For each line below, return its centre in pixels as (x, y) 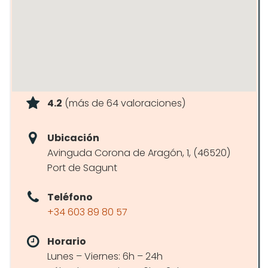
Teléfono (70, 197)
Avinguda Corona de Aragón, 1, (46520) (139, 153)
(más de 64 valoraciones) (124, 103)
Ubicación (73, 138)
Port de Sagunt (82, 168)
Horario (67, 241)
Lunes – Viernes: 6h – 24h (105, 256)
